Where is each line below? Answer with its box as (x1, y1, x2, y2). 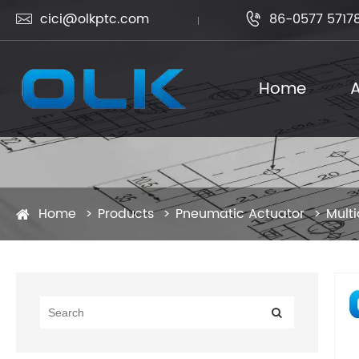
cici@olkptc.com (40, 9, 149, 30)
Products (98, 204, 154, 224)
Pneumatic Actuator (175, 204, 305, 224)
